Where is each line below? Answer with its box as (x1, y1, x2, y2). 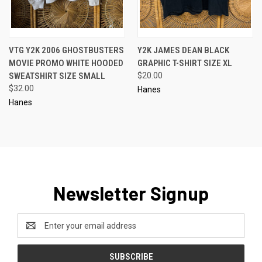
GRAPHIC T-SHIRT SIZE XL (137, 57, 232, 68)
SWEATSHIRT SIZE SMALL (9, 70, 105, 81)
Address (18, 226, 49, 236)
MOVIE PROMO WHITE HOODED (9, 57, 123, 68)
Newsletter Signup (53, 181, 209, 204)
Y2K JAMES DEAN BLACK (137, 44, 229, 56)
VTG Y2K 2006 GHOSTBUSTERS (9, 44, 124, 56)
